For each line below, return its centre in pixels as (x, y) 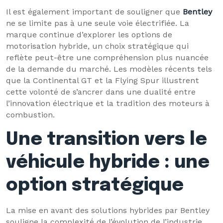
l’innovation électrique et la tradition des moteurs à (108, 103)
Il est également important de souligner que (94, 12)
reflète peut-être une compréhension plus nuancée (107, 57)
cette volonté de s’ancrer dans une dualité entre (101, 92)
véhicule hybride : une (108, 163)
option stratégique (95, 186)
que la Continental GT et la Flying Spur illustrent (103, 80)
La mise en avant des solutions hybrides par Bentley (108, 210)
